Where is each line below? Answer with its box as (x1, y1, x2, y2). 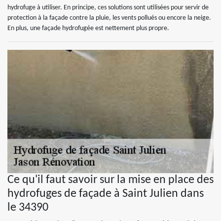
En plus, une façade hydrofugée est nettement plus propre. (7, 25, 169, 32)
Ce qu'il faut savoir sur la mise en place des (7, 174, 214, 186)
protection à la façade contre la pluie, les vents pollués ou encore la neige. (7, 14, 211, 22)
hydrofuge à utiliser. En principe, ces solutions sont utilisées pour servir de (7, 4, 209, 11)
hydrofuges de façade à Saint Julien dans (7, 188, 204, 200)
